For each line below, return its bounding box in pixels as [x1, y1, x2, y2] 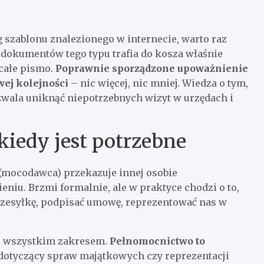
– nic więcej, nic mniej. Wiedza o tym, [68, 77, 248, 89]
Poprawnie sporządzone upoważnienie [55, 62, 248, 74]
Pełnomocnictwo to [110, 235, 205, 247]
